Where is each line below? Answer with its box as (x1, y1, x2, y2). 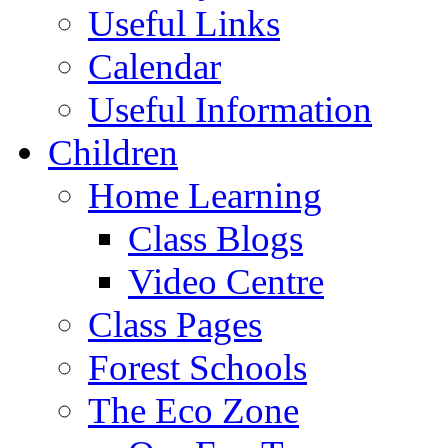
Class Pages (88, 303, 262, 345)
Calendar (88, 45, 221, 87)
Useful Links (88, 2, 280, 44)
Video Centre (128, 260, 324, 302)
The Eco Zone (88, 389, 299, 431)
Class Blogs (128, 217, 303, 259)
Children (48, 131, 178, 173)
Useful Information (88, 88, 372, 130)
